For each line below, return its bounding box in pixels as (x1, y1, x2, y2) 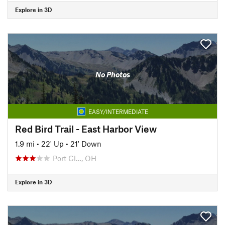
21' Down (70, 139, 101, 148)
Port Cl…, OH (53, 153, 96, 163)
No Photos (95, 70, 130, 79)
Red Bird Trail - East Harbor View (15, 123, 157, 135)
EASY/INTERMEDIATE (88, 107, 148, 115)
